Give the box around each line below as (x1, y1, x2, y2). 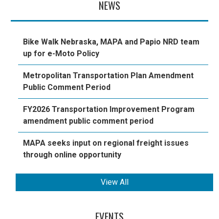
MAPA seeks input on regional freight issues (23, 138, 189, 148)
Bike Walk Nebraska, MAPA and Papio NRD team (23, 37, 200, 47)
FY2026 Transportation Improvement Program (23, 105, 195, 114)
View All (100, 177, 129, 187)
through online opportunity (23, 150, 122, 160)
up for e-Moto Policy (23, 49, 100, 59)
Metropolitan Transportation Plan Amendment (23, 71, 194, 81)
